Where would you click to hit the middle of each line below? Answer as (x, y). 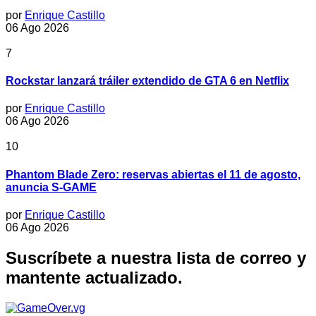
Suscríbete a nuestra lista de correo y (156, 257)
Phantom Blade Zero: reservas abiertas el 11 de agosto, (153, 174)
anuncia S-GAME (51, 187)
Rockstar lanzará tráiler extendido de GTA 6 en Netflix (147, 81)
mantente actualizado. (94, 277)
